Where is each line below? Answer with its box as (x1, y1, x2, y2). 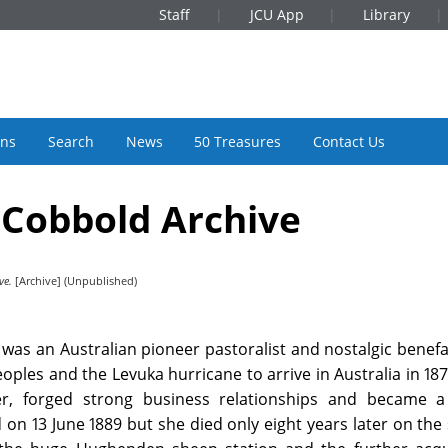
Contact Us (312, 131, 385, 151)
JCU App (249, 5, 304, 24)
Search (47, 131, 94, 151)
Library (363, 5, 411, 24)
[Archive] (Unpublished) (12, 273, 137, 289)
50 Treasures (194, 131, 282, 151)
